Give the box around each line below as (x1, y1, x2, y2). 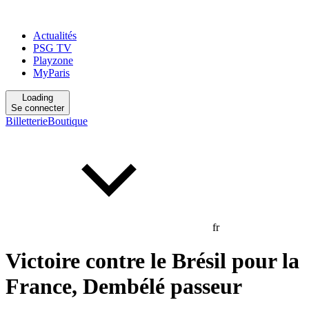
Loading (22, 92, 53, 103)
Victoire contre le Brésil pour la (6, 248, 299, 274)
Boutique (48, 115, 88, 127)
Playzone (33, 54, 73, 66)
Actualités (33, 30, 77, 41)
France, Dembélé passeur (6, 274, 242, 299)
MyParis (33, 67, 70, 79)
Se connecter (11, 103, 64, 113)
